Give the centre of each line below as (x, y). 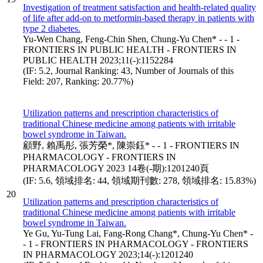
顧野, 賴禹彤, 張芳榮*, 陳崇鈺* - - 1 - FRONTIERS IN (131, 145)
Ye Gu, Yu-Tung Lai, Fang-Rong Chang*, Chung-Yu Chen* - (138, 233)
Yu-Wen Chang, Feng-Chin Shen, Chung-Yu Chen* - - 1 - (131, 39)
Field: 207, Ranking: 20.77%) (78, 81)
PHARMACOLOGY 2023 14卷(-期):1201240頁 (116, 168)
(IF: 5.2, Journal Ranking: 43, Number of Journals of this (128, 70)
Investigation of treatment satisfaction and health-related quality (139, 7)
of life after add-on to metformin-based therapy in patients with (139, 18)
